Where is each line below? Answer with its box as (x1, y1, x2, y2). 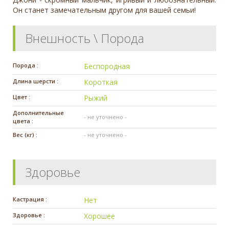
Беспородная (84, 61, 130, 71)
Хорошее (84, 211, 116, 221)
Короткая (84, 77, 118, 87)
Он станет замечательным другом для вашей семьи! (13, 5, 196, 15)
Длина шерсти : (13, 77, 58, 85)
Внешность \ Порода (25, 29, 144, 47)
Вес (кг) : (13, 130, 37, 139)
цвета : (13, 117, 33, 125)
